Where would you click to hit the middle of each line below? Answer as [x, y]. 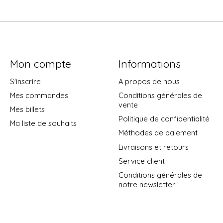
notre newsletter [147, 184]
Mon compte [40, 63]
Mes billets [27, 110]
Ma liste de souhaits [43, 123]
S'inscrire [25, 81]
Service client [141, 161]
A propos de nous [149, 81]
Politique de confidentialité [164, 119]
